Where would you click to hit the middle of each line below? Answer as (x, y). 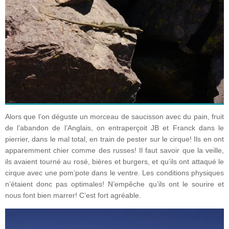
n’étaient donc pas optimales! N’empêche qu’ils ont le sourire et (114, 185)
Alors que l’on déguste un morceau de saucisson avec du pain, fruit (114, 117)
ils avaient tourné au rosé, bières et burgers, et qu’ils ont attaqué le (114, 162)
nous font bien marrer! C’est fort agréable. (73, 196)
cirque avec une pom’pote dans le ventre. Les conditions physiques (114, 173)
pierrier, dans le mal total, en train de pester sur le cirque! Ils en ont (114, 140)
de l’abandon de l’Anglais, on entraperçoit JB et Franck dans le (114, 128)
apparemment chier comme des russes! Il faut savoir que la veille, (114, 151)
